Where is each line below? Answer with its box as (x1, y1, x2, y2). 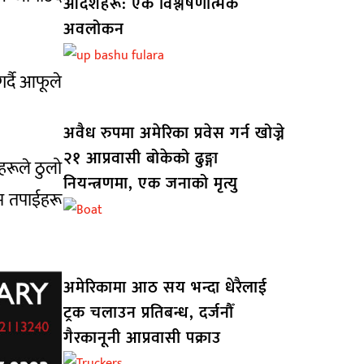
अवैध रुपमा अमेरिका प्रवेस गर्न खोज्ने (63, 119, 285, 147)
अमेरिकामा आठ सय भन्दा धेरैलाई (63, 273, 267, 301)
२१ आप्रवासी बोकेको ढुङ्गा (63, 145, 219, 172)
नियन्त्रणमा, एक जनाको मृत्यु (63, 170, 238, 197)
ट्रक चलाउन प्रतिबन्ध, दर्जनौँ (63, 298, 234, 327)
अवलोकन (63, 15, 124, 44)
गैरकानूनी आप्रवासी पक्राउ (63, 323, 221, 352)
